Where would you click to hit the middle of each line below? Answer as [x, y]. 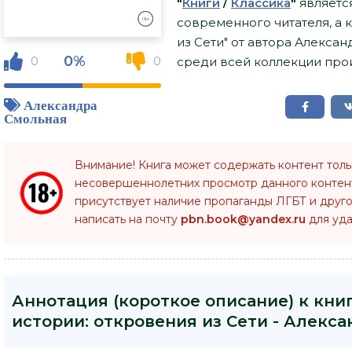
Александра [60, 104]
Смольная [35, 118]
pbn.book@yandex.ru [243, 219]
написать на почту [128, 219]
